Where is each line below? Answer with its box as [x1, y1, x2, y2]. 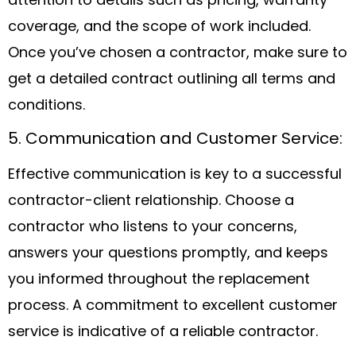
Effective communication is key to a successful [8, 168, 342, 184]
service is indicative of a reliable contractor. [8, 325, 318, 341]
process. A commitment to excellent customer [8, 299, 338, 315]
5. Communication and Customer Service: [8, 132, 342, 149]
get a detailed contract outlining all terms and [8, 72, 335, 87]
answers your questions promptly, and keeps [8, 246, 328, 262]
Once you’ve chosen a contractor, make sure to [8, 45, 347, 61]
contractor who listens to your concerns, [8, 220, 297, 236]
